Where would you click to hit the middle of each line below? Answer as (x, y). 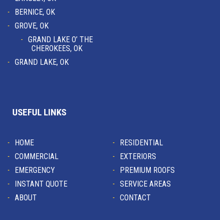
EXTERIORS (138, 157)
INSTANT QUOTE (41, 184)
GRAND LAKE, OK (42, 62)
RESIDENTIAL (141, 143)
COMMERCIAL (37, 157)
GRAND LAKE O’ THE (61, 40)
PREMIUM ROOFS (147, 170)
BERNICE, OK (35, 12)
